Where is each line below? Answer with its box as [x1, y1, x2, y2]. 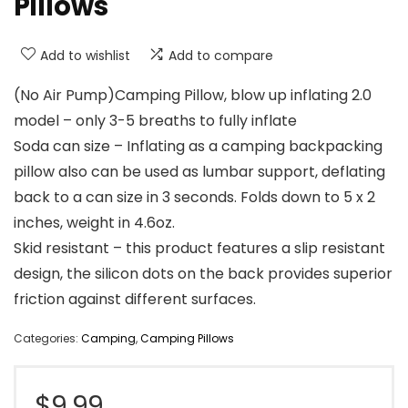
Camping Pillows [140, 331, 234, 347]
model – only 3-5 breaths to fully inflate [14, 110, 297, 132]
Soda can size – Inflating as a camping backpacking [14, 136, 382, 158]
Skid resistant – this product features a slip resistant [14, 238, 385, 260]
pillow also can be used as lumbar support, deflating [14, 161, 385, 183]
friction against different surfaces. [14, 289, 256, 311]
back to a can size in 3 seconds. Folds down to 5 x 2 [14, 187, 375, 209]
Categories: [14, 331, 81, 347]
